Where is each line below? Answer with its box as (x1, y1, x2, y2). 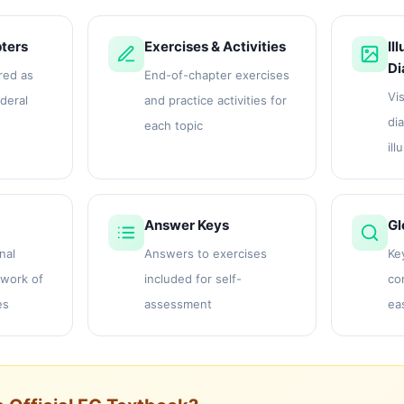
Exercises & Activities (144, 37, 286, 55)
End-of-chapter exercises (144, 67, 289, 82)
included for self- (144, 271, 242, 286)
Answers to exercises (144, 245, 267, 261)
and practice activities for (144, 92, 287, 107)
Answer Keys (144, 216, 229, 234)
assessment (144, 296, 212, 311)
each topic (144, 117, 203, 133)
